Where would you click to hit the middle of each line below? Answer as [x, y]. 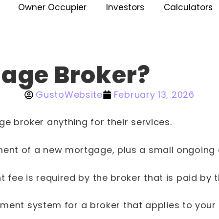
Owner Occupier [52, 7]
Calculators [188, 7]
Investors [125, 7]
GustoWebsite [69, 95]
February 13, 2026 [154, 95]
